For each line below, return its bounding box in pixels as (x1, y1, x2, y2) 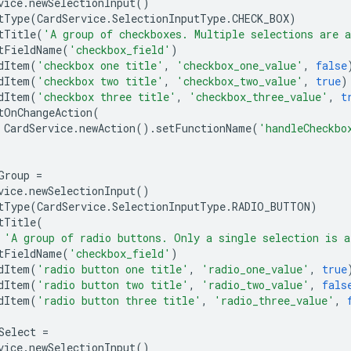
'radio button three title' (37, 292, 201, 308)
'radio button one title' (37, 261, 189, 277)
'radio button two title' (37, 277, 189, 292)
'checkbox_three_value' (189, 89, 328, 104)
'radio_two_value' (201, 277, 309, 292)
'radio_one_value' (201, 261, 309, 277)
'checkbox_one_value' (176, 57, 303, 73)
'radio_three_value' (214, 292, 335, 308)
